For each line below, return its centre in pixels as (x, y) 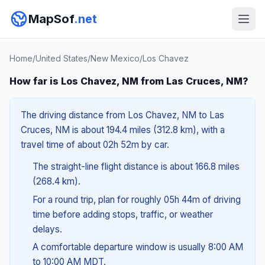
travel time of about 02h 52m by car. (95, 145)
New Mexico (115, 58)
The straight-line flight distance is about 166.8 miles (136, 167)
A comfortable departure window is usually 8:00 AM (138, 247)
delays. (47, 229)
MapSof (51, 19)
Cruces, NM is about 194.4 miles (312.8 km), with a (123, 130)
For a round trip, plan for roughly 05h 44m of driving (136, 199)
